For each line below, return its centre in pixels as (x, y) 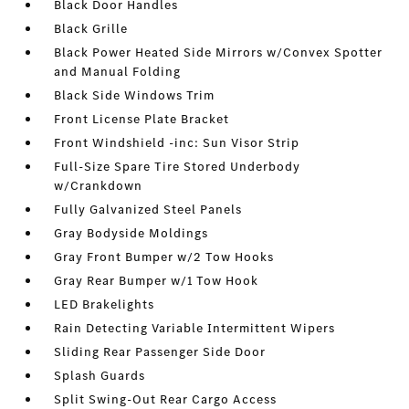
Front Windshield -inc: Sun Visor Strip (177, 143)
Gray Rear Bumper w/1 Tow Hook (157, 281)
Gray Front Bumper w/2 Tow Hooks (164, 257)
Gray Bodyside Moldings (131, 234)
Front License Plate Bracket (142, 120)
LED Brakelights (105, 305)
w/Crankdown (99, 186)
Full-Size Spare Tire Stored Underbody (178, 167)
